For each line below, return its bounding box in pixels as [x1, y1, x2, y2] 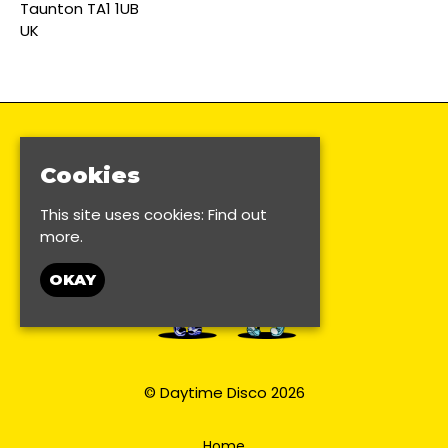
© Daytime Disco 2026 [143, 381, 305, 403]
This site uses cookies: [40, 203, 208, 225]
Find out [208, 203, 267, 225]
